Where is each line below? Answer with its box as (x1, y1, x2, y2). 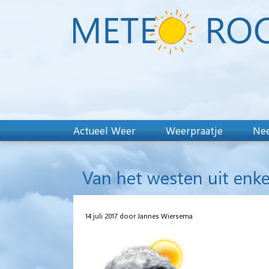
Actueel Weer (73, 124, 136, 137)
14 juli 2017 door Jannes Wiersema (85, 210, 193, 220)
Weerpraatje (166, 124, 223, 137)
